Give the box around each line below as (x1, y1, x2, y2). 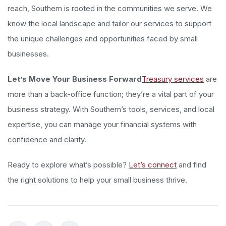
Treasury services (142, 74, 204, 84)
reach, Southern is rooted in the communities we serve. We (8, 3, 212, 13)
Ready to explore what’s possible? (8, 159, 129, 169)
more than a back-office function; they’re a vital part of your (8, 89, 214, 99)
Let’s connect (129, 159, 177, 169)
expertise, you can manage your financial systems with (8, 119, 197, 129)
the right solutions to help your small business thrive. (8, 175, 187, 185)
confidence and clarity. (8, 134, 86, 144)
